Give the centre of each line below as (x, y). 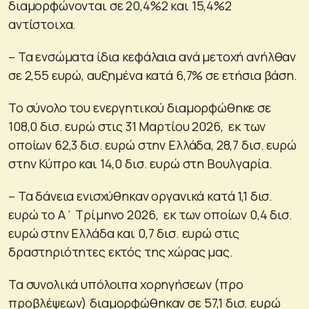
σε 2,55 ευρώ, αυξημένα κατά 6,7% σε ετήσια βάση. (153, 75)
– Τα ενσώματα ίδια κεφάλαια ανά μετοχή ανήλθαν (152, 56)
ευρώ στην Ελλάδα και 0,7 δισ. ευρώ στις (124, 233)
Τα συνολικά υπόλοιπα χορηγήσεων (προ (126, 284)
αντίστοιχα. (42, 24)
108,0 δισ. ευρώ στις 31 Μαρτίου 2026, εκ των (137, 126)
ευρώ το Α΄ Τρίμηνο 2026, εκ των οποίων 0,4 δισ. (150, 214)
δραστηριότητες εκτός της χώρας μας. (121, 251)
